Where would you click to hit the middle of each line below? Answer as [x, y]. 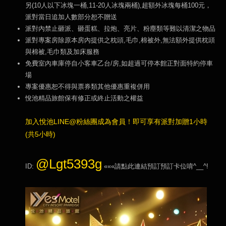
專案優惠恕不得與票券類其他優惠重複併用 [88, 87]
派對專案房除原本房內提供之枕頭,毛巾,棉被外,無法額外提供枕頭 [120, 40]
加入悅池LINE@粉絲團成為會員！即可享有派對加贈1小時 [116, 122]
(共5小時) [40, 134]
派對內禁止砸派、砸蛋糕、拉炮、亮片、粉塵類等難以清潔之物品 [120, 29]
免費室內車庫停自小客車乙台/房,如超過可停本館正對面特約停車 [119, 63]
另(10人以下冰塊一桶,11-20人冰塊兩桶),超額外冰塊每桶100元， [118, 5]
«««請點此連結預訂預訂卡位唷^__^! [156, 166]
